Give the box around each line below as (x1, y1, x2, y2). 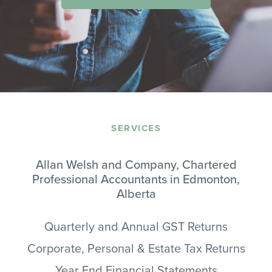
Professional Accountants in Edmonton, (32, 172, 240, 187)
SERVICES (111, 122, 161, 134)
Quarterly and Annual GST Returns (44, 219, 228, 234)
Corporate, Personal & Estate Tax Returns (27, 241, 245, 256)
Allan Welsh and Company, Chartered (35, 157, 237, 172)
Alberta (116, 186, 156, 202)
